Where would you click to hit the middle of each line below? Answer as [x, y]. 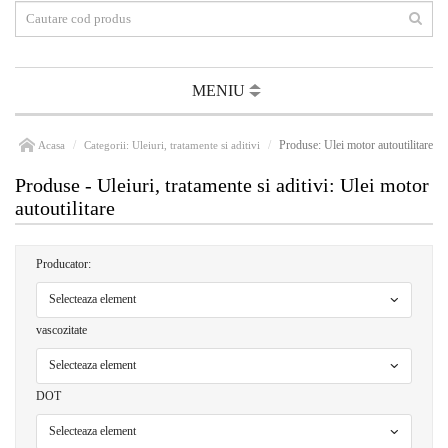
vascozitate [61, 330]
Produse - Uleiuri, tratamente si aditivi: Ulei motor [222, 185]
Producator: [63, 264]
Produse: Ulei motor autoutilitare [356, 145]
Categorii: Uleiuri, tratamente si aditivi [172, 145]
